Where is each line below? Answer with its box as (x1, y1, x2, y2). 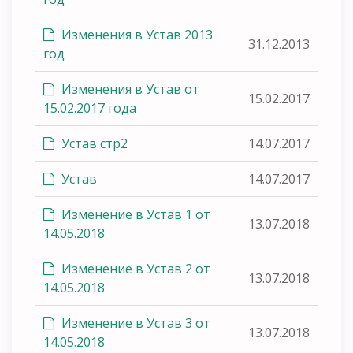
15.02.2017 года (43, 98, 136, 117)
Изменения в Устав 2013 (58, 25, 213, 43)
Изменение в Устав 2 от (58, 259, 210, 277)
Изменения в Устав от (58, 80, 199, 98)
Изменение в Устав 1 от (58, 205, 210, 223)
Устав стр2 (58, 134, 128, 152)
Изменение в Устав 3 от (58, 314, 210, 332)
